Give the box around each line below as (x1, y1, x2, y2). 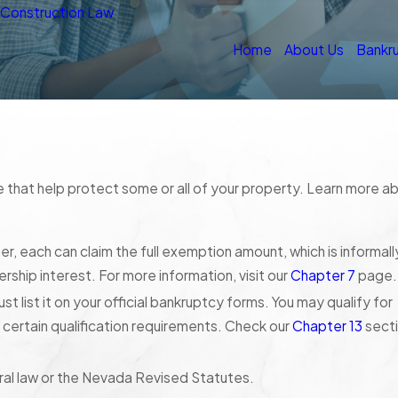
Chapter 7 (291, 267, 356, 284)
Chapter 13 (292, 317, 363, 335)
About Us (283, 41, 344, 59)
